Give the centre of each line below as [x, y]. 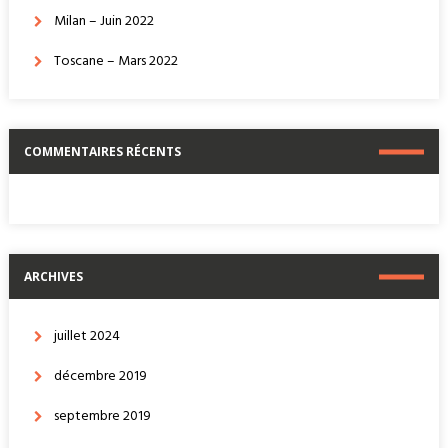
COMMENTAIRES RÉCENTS [102, 151]
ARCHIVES [53, 276]
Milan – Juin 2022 [103, 21]
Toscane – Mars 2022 [115, 61]
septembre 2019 [102, 416]
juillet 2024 [86, 336]
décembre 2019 [100, 376]
